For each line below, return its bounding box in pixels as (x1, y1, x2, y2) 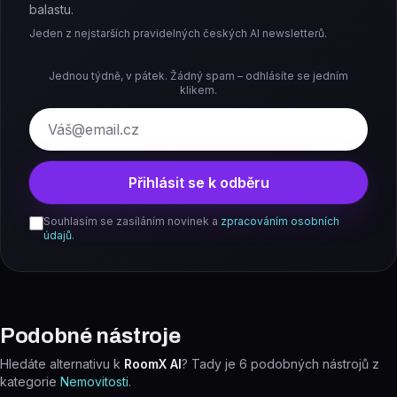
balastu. (29, 2, 74, 17)
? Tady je (182, 356, 239, 371)
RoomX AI (124, 356, 182, 371)
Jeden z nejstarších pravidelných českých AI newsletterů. (29, 27, 327, 40)
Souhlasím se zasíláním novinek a (43, 214, 218, 228)
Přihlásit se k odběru (128, 174, 269, 191)
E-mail (28, 110, 70, 128)
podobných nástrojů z (251, 356, 379, 371)
